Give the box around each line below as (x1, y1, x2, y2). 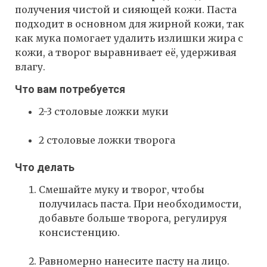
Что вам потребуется (15, 83, 125, 96)
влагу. (15, 61, 45, 73)
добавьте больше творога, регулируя (39, 212, 227, 225)
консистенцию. (39, 226, 120, 239)
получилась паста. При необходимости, (39, 198, 241, 210)
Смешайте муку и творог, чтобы (39, 184, 204, 196)
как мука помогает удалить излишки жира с (15, 32, 243, 45)
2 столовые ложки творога (39, 134, 175, 147)
